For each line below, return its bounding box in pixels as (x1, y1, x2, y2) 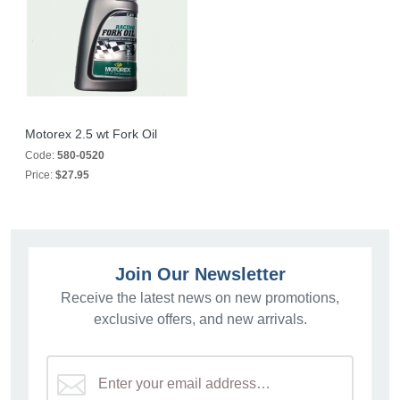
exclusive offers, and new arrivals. (93, 312, 307, 327)
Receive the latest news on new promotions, (61, 290, 339, 305)
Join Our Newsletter (114, 264, 286, 284)
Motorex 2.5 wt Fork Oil (25, 127, 157, 141)
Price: (25, 169, 55, 181)
